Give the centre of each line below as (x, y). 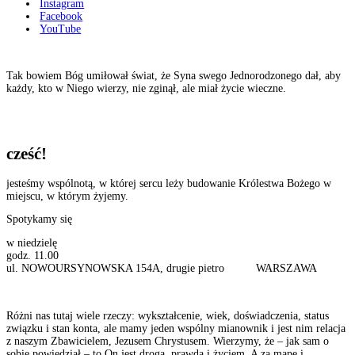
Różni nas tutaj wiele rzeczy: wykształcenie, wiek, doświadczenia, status (168, 315)
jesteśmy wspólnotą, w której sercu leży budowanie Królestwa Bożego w (169, 183)
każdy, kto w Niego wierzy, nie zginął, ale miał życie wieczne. (146, 89)
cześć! (27, 154)
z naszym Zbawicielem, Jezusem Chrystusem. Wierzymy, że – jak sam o (168, 341)
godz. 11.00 (32, 256)
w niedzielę (32, 243)
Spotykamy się (39, 219)
